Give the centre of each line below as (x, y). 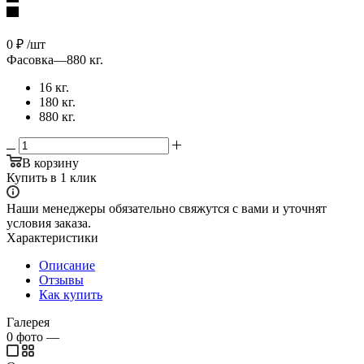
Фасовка (30, 59)
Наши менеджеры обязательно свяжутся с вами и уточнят (167, 208)
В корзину (50, 162)
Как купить (71, 294)
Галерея (28, 322)
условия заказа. (49, 223)
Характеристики (52, 237)
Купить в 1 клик (52, 177)
